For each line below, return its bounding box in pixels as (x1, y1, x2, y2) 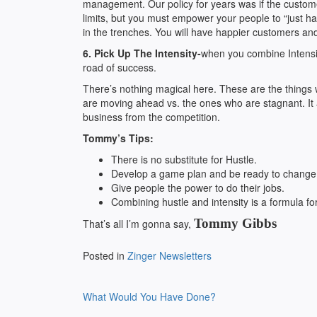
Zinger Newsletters (127, 248, 212, 263)
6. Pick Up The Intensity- (83, 46, 201, 60)
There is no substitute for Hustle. (111, 152, 257, 166)
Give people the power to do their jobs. (111, 180, 284, 195)
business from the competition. (83, 110, 220, 124)
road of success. (83, 60, 156, 74)
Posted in (83, 248, 127, 263)
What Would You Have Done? (83, 289, 216, 304)
